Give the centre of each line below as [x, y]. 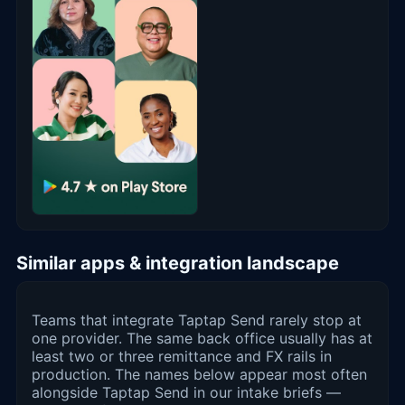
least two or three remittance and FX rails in [182, 357]
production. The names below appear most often [199, 375]
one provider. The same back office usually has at [202, 339]
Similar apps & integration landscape [178, 264]
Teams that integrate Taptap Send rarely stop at [197, 320]
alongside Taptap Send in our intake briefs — [186, 393]
